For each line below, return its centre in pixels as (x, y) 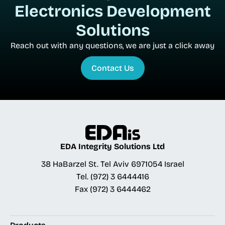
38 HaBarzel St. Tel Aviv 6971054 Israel (113, 164)
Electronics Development (113, 11)
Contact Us (113, 68)
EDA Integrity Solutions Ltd (113, 147)
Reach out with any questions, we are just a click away (113, 45)
